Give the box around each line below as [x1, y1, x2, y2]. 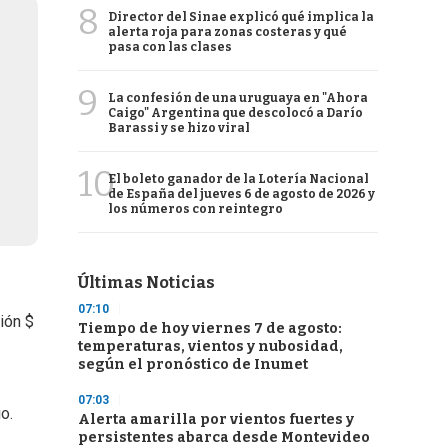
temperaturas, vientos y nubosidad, [78, 338, 343, 355]
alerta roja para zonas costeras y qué [108, 25, 347, 39]
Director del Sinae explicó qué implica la [108, 10, 374, 24]
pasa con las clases [108, 40, 232, 54]
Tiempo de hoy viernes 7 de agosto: [78, 320, 342, 337]
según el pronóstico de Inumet [78, 356, 308, 373]
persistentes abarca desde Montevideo [78, 429, 370, 446]
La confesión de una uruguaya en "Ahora [108, 91, 368, 105]
